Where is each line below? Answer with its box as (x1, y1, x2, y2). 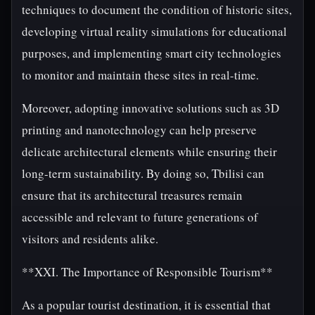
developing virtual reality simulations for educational (22, 23, 287, 39)
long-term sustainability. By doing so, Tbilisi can (22, 165, 264, 181)
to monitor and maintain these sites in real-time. (22, 67, 259, 83)
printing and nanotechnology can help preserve (22, 122, 257, 138)
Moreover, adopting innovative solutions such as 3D (22, 100, 279, 116)
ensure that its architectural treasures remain (22, 187, 243, 203)
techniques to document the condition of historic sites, (22, 1, 292, 18)
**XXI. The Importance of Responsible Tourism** (22, 264, 273, 280)
